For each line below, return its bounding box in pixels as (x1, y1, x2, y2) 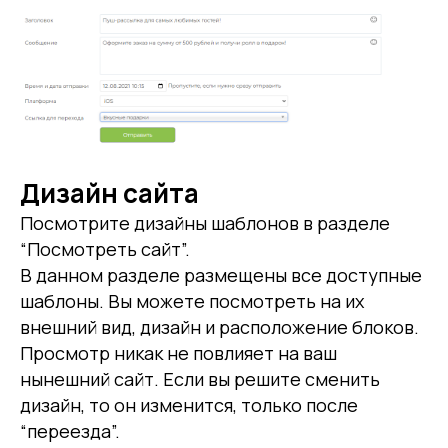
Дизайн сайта (20, 174, 199, 211)
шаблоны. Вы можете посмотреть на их (20, 288, 364, 313)
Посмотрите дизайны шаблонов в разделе (20, 210, 390, 235)
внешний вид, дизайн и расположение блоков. (20, 314, 419, 339)
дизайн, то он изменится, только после (20, 392, 358, 417)
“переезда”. (20, 418, 120, 443)
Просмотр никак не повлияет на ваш (20, 340, 337, 365)
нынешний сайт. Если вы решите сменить (20, 366, 380, 391)
